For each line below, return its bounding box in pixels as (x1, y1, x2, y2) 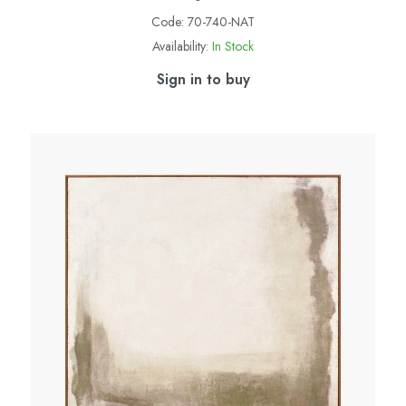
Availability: (152, 36, 208, 55)
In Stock (212, 36, 254, 55)
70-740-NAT (188, 12, 255, 31)
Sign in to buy (156, 68, 250, 90)
